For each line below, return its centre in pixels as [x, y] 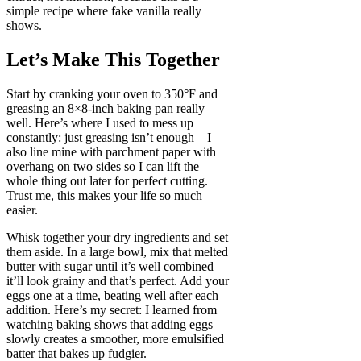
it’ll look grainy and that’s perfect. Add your [118, 281]
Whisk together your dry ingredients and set [117, 238]
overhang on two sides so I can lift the [103, 167]
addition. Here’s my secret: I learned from [112, 310]
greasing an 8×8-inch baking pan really [106, 109]
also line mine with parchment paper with [111, 152]
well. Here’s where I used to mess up [100, 123]
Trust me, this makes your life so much [104, 196]
